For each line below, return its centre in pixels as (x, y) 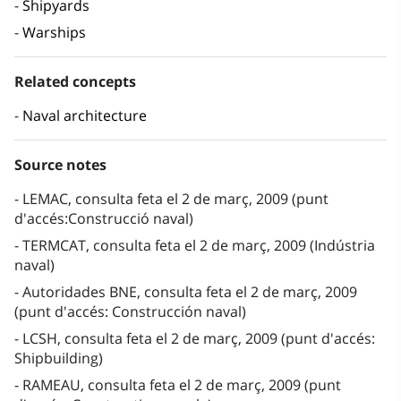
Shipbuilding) (59, 358)
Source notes (60, 165)
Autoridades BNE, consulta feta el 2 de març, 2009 (190, 292)
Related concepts (75, 82)
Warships (54, 33)
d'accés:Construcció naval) (104, 219)
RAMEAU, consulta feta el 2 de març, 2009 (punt (182, 385)
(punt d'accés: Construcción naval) (130, 312)
